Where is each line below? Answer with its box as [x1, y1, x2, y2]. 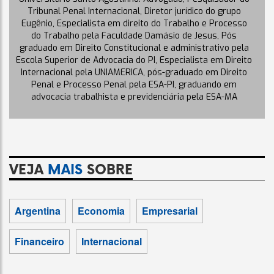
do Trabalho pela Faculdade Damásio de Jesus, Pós [31, 30, 237, 42]
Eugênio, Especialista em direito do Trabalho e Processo [21, 18, 247, 29]
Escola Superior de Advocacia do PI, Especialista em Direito [16, 54, 252, 66]
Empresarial [142, 204, 198, 218]
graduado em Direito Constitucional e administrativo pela [19, 42, 249, 54]
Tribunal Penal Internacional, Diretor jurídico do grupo [27, 6, 241, 17]
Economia [78, 204, 125, 218]
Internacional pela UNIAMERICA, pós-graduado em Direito [21, 67, 247, 78]
